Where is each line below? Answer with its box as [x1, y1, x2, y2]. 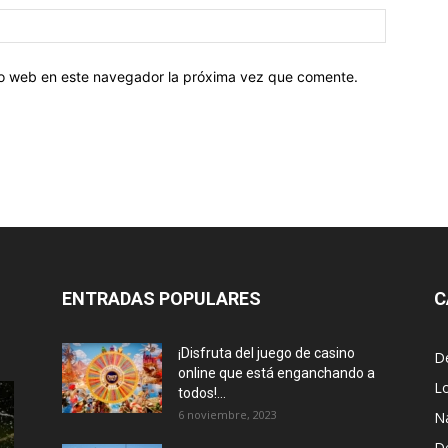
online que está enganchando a [178, 365, 375, 382]
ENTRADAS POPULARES [62, 288, 261, 310]
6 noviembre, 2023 [178, 407, 277, 423]
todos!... [178, 385, 226, 402]
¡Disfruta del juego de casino [178, 345, 355, 362]
